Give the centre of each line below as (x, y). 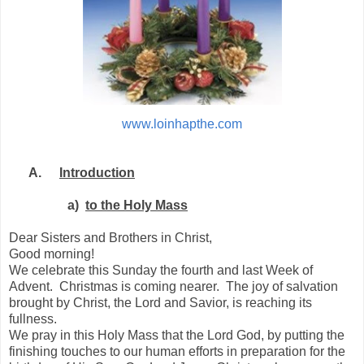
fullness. (33, 319)
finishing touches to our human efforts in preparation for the (177, 352)
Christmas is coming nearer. (139, 287)
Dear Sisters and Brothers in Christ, (110, 238)
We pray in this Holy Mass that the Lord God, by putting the (177, 336)
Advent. (31, 287)
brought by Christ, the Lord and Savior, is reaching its (160, 303)
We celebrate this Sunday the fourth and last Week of (161, 271)
